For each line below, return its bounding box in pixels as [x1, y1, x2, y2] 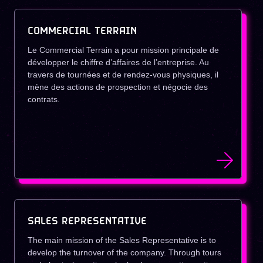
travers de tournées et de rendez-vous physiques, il [28, 70, 218, 79]
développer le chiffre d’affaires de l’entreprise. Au [28, 58, 209, 67]
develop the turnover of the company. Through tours [28, 248, 221, 257]
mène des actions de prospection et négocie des [28, 82, 208, 92]
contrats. [28, 95, 60, 104]
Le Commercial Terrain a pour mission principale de [28, 45, 219, 55]
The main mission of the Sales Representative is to [28, 235, 216, 245]
